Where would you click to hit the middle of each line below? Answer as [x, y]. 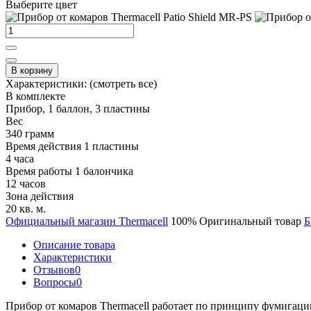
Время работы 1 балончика [69, 171]
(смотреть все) [123, 84]
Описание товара [74, 245]
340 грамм [30, 134]
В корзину [32, 71]
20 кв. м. [26, 209]
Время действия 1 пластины [72, 146]
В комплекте [35, 96]
